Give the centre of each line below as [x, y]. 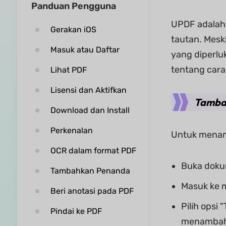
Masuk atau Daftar [85, 50]
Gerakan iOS [73, 30]
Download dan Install [90, 110]
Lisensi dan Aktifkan [88, 90]
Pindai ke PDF [76, 211]
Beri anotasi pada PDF [92, 191]
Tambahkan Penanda [90, 171]
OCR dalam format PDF [93, 151]
